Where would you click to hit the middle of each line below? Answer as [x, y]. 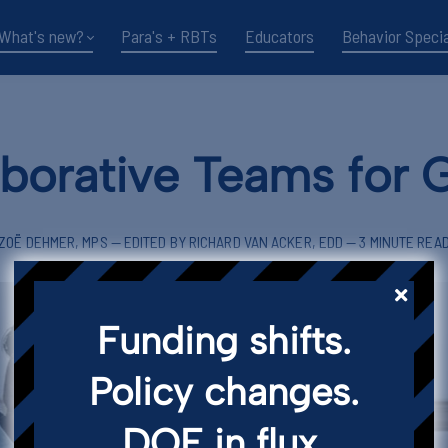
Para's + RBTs [168, 36]
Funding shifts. [224, 340]
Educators [279, 36]
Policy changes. [224, 391]
